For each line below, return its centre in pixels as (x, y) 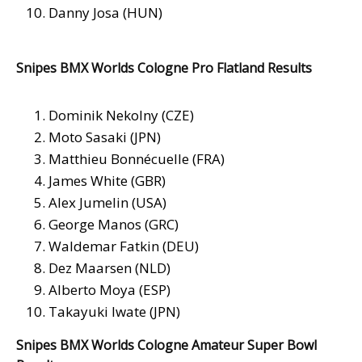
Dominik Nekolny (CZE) (121, 116)
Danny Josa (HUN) (105, 13)
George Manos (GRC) (114, 225)
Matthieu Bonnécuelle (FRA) (137, 159)
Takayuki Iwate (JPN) (114, 312)
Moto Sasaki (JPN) (105, 137)
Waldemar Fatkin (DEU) (124, 246)
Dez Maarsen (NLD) (109, 268)
